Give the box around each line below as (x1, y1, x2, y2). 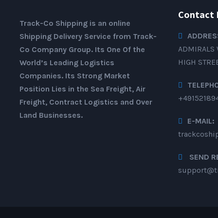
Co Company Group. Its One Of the (19, 44, 145, 54)
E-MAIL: (187, 116, 215, 126)
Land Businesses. (19, 110, 83, 120)
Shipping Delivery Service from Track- (19, 31, 157, 41)
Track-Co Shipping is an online (19, 18, 130, 28)
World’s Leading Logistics (19, 57, 114, 67)
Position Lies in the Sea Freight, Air (19, 84, 145, 93)
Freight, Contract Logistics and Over (19, 97, 152, 107)
